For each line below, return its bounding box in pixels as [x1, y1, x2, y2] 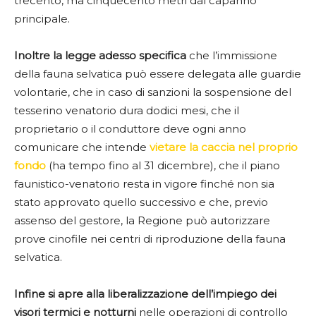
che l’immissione [186, 48, 277, 62]
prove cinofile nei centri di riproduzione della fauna [14, 231, 286, 245]
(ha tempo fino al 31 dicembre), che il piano [46, 158, 280, 172]
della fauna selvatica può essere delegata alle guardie [14, 66, 301, 80]
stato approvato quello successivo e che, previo [14, 195, 268, 209]
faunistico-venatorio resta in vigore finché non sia [14, 176, 274, 190]
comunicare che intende [14, 140, 150, 154]
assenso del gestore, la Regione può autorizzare [14, 213, 270, 227]
